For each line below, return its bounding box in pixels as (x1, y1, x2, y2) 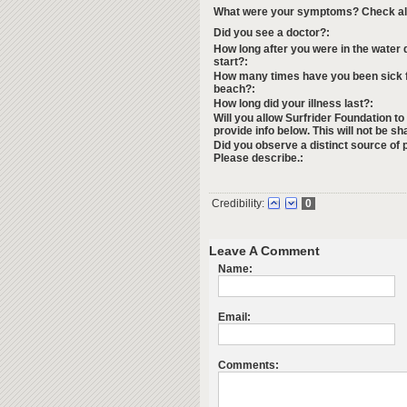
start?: (213, 55, 248, 68)
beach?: (213, 83, 255, 95)
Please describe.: (213, 152, 303, 164)
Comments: (218, 359, 279, 372)
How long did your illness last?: (213, 97, 373, 110)
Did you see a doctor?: (213, 26, 330, 39)
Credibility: (212, 197, 264, 210)
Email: (218, 311, 251, 323)
